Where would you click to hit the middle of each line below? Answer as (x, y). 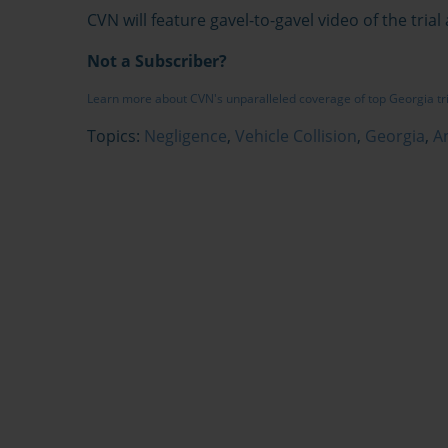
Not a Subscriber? (157, 61)
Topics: (115, 136)
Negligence (185, 136)
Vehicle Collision (296, 136)
